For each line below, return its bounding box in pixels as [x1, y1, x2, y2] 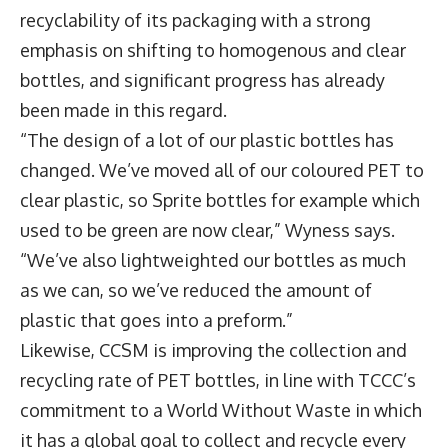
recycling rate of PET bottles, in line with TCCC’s [20, 368, 416, 391]
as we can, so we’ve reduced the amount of [20, 278, 372, 301]
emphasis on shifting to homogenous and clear [20, 38, 406, 61]
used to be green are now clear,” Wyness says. [20, 218, 395, 241]
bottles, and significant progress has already [20, 68, 385, 91]
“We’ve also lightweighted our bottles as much [20, 248, 406, 271]
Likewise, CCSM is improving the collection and [20, 338, 407, 361]
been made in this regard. [20, 98, 227, 121]
